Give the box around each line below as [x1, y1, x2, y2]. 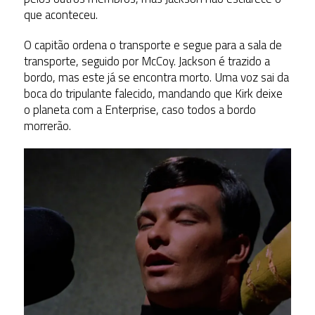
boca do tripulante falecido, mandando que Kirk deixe [23, 84, 283, 103]
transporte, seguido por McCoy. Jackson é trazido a [23, 51, 270, 70]
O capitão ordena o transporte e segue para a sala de [23, 35, 282, 54]
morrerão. [23, 116, 71, 135]
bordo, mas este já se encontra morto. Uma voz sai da [23, 67, 289, 86]
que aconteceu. [23, 5, 98, 24]
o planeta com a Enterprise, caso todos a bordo [23, 100, 256, 119]
